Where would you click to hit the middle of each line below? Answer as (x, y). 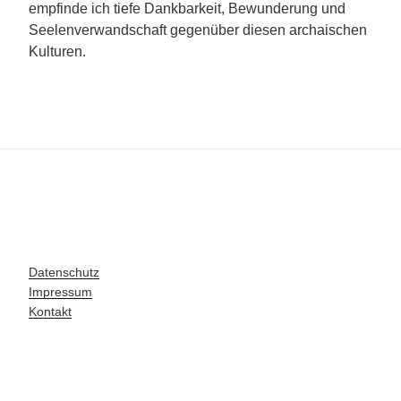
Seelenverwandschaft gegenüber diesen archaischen (198, 30)
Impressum (60, 292)
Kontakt (50, 312)
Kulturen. (57, 52)
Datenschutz (64, 273)
